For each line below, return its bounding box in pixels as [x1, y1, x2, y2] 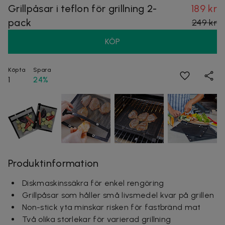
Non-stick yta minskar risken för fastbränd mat [22, 202, 201, 212]
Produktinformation [8, 157, 99, 169]
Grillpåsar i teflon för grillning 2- [8, 2, 157, 15]
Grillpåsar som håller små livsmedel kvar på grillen [22, 190, 214, 200]
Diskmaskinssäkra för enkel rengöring [22, 178, 164, 188]
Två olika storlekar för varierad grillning [22, 214, 171, 224]
